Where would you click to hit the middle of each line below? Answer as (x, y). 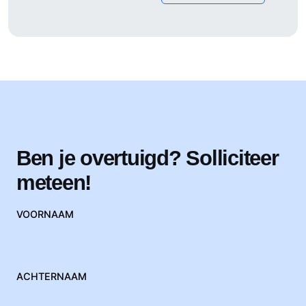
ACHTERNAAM (52, 277)
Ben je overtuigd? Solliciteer (148, 158)
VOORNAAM (45, 214)
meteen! (54, 183)
